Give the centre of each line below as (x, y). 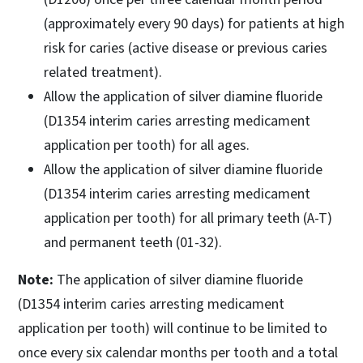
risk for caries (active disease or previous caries (186, 48)
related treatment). (103, 72)
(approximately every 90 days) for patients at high (194, 23)
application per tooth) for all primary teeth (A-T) (188, 218)
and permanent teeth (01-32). (133, 242)
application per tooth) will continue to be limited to (173, 328)
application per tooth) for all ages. (147, 145)
